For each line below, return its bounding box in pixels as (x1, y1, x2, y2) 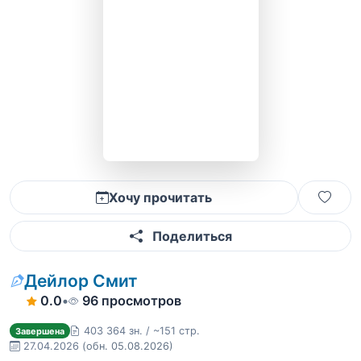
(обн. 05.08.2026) (82, 340, 173, 352)
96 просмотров (81, 293, 181, 309)
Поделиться (148, 228, 232, 244)
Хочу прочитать (109, 189, 212, 205)
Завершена (15, 325, 64, 337)
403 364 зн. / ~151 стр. (83, 325, 200, 337)
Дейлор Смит (24, 271, 138, 291)
